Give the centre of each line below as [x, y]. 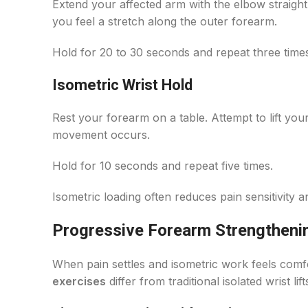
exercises [79, 281]
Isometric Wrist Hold [122, 85]
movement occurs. [101, 135]
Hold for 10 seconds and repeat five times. [163, 166]
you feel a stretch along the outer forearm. [165, 21]
